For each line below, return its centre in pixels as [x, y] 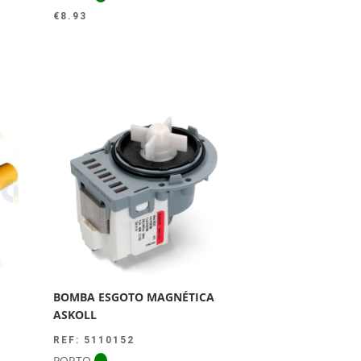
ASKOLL [75, 315]
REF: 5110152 [94, 340]
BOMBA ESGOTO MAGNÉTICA [134, 297]
